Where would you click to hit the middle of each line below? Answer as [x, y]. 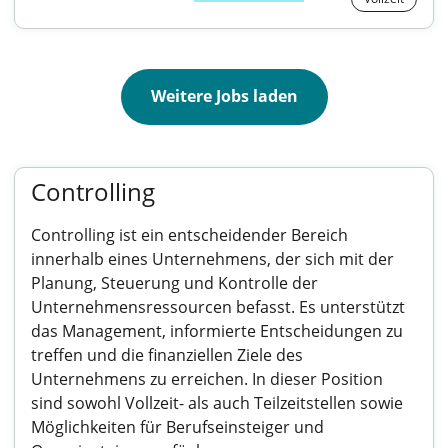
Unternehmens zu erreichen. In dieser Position [207, 379]
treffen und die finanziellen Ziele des [167, 355]
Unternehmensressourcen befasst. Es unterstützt [218, 307]
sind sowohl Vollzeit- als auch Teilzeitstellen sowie [217, 403]
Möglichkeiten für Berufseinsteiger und [177, 427]
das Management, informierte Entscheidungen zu [217, 331]
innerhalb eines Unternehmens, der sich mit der [212, 259]
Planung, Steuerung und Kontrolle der [174, 283]
